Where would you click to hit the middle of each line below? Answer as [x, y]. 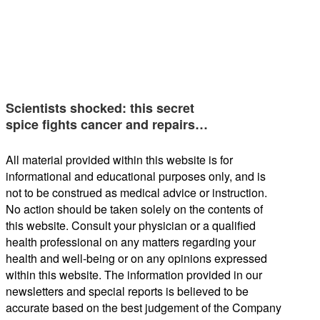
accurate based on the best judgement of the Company [144, 307]
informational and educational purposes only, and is [136, 176]
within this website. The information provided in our [134, 274]
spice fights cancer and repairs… [107, 124]
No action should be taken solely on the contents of [134, 209]
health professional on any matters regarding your [131, 241]
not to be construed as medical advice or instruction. [136, 192]
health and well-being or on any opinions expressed [136, 258]
